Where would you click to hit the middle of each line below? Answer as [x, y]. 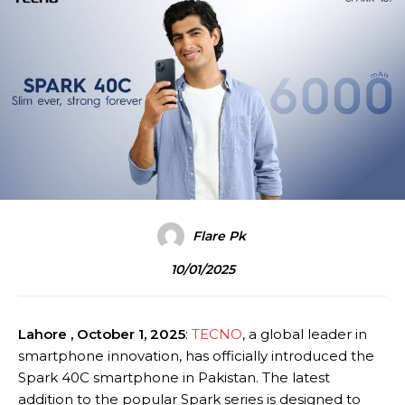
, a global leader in [305, 334]
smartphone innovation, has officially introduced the [196, 355]
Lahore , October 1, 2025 [102, 334]
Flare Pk [219, 235]
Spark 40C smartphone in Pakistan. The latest [174, 377]
